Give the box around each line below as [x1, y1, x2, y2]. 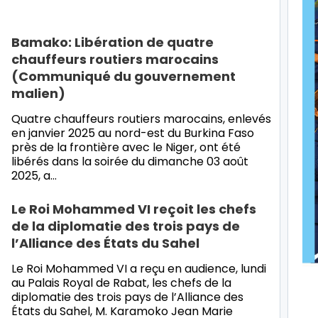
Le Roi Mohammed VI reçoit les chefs [11, 199, 256, 218]
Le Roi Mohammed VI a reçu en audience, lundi [11, 260, 266, 277]
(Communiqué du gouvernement [11, 67, 236, 85]
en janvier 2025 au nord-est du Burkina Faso [11, 124, 254, 141]
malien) [11, 84, 65, 102]
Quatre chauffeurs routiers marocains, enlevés [11, 110, 271, 127]
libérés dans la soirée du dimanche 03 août [11, 153, 248, 170]
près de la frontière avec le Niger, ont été [11, 138, 241, 155]
